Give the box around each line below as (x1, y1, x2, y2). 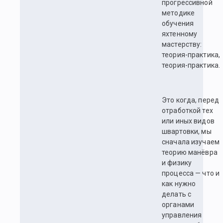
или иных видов (162, 117, 215, 125)
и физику (162, 159, 192, 167)
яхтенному (162, 30, 198, 38)
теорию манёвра (162, 148, 218, 157)
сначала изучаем (162, 138, 220, 146)
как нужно (162, 180, 196, 188)
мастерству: (162, 40, 202, 49)
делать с (162, 190, 192, 199)
